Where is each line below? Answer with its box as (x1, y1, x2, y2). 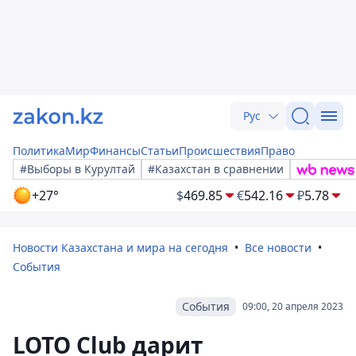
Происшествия (179, 143, 261, 158)
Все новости (245, 240, 311, 255)
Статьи (141, 143, 179, 158)
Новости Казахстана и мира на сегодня (13, 240, 228, 255)
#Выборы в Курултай (20, 161, 135, 176)
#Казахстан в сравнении (148, 161, 284, 176)
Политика (13, 143, 65, 158)
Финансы (90, 143, 141, 158)
